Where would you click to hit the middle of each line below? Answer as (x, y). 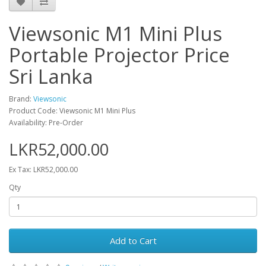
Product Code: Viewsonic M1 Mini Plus (72, 111)
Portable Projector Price (119, 55)
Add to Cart (133, 240)
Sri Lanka (51, 76)
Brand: (21, 99)
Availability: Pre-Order (46, 123)
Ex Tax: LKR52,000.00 (43, 170)
